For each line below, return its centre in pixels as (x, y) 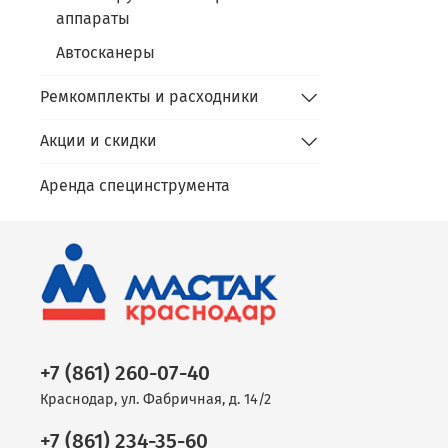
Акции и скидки (98, 141)
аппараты (93, 18)
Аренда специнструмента (135, 185)
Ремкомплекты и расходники (149, 97)
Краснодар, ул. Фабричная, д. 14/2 (155, 399)
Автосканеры (105, 52)
